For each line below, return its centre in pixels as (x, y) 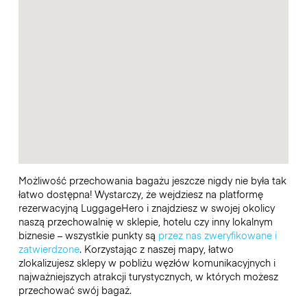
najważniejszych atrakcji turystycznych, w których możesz (148, 277)
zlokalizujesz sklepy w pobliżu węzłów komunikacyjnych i (147, 263)
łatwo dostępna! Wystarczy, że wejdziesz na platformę (140, 194)
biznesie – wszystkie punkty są (88, 235)
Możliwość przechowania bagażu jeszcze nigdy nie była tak (152, 181)
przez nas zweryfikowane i (217, 235)
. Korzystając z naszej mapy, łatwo (156, 249)
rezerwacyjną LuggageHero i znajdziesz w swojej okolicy (146, 208)
